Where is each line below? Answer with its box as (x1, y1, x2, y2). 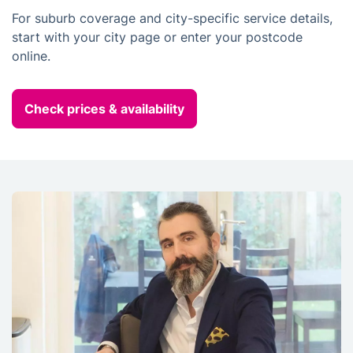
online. (12, 47, 50, 64)
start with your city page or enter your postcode (12, 28, 303, 45)
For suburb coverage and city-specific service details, (12, 9, 333, 26)
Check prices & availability (24, 100, 184, 117)
